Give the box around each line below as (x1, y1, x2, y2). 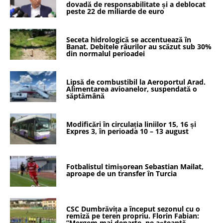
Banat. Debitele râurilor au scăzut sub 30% (66, 41, 212, 51)
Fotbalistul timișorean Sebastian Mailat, (66, 161, 204, 171)
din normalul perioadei (66, 48, 145, 58)
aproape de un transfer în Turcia (66, 168, 177, 178)
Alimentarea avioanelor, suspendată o (66, 84, 198, 94)
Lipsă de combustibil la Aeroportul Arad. (66, 77, 206, 87)
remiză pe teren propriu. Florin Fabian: (66, 211, 200, 221)
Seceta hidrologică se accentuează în (66, 34, 192, 44)
